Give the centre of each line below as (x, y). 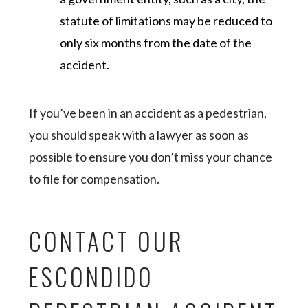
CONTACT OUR (107, 241)
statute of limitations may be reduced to (166, 21)
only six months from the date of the (156, 43)
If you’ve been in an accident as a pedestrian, (148, 113)
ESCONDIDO (92, 276)
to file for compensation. (96, 179)
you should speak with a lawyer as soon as (139, 135)
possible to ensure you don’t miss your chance (151, 157)
